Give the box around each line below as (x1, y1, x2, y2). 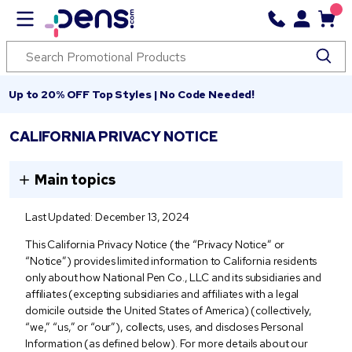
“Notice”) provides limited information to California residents (25, 254, 317, 268)
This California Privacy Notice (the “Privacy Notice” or (25, 237, 285, 251)
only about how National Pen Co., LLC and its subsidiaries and (25, 270, 321, 284)
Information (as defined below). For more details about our (25, 336, 308, 350)
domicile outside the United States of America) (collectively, (25, 303, 312, 317)
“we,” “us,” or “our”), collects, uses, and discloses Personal (25, 320, 303, 334)
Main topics (35, 170, 115, 189)
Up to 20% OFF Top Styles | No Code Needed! (9, 87, 255, 101)
